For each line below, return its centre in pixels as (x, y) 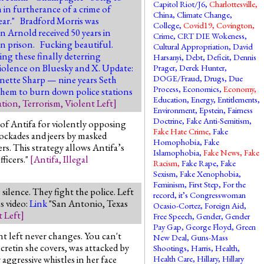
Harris (201, 248)
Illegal (76, 159)
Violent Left (89, 103)
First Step (204, 184)
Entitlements (238, 99)
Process (166, 89)
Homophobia (177, 142)
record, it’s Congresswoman (200, 195)
